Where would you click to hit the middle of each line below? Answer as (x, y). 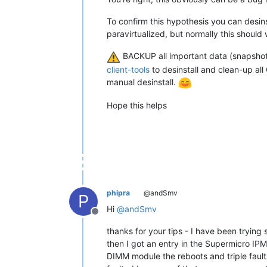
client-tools (128, 69)
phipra (118, 193)
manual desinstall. (142, 82)
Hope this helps (137, 105)
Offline (109, 217)
